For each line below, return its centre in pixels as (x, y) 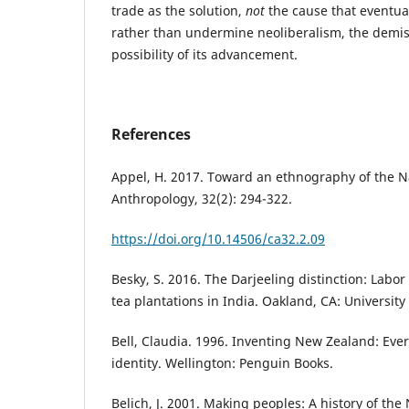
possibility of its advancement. (204, 54)
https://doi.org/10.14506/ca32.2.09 (218, 238)
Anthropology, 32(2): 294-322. (202, 198)
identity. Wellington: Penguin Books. (222, 362)
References (151, 134)
